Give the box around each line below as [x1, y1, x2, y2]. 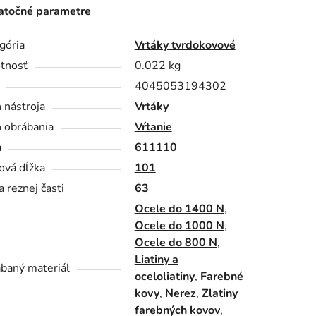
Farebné [200, 268, 243, 284]
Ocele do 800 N [134, 234, 217, 250]
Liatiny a [134, 251, 178, 267]
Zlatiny [201, 285, 238, 301]
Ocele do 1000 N [134, 217, 224, 233]
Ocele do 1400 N [134, 200, 224, 217]
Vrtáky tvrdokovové [134, 37, 236, 53]
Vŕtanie [134, 119, 172, 135]
